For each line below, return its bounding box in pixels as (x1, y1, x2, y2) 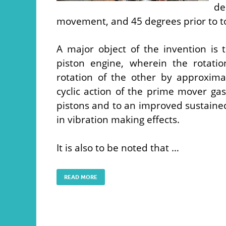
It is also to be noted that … (56, 140, 179, 154)
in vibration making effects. (56, 112, 180, 127)
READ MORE (64, 173, 97, 181)
